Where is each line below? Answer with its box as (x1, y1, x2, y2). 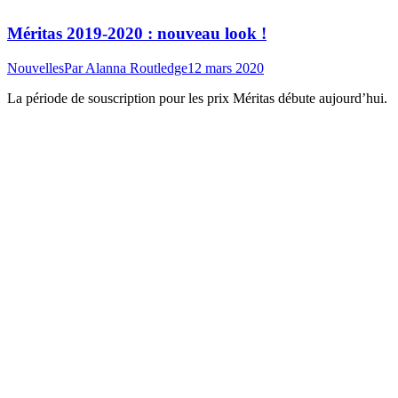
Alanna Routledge (85, 60, 187, 76)
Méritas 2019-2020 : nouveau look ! (7, 24, 267, 44)
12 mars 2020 (187, 60, 264, 76)
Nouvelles (7, 60, 64, 76)
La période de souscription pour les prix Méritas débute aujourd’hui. (7, 90, 387, 106)
